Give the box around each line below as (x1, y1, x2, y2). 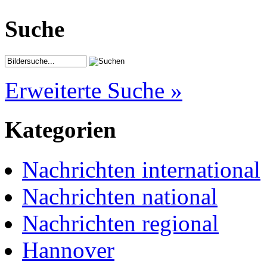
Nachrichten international (22, 156, 260, 182)
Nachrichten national (22, 183, 218, 209)
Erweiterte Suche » (5, 77, 182, 104)
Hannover (22, 237, 114, 263)
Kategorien (5, 117, 116, 143)
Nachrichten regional (22, 210, 219, 236)
